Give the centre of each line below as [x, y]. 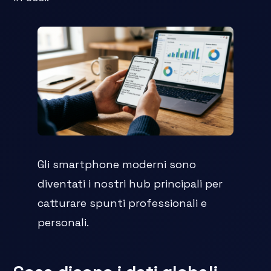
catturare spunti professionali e [122, 203]
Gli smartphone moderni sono [117, 165]
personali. [64, 223]
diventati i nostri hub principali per [130, 184]
